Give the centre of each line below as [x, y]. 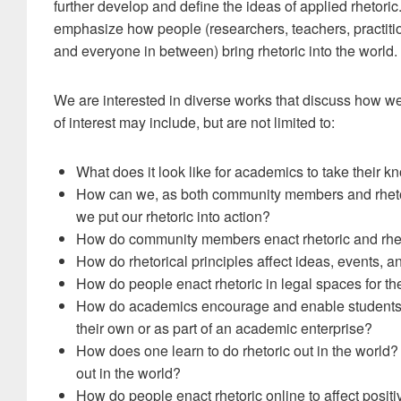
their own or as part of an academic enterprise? [224, 328]
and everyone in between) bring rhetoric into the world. [226, 51]
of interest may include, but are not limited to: [194, 122]
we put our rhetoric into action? [173, 216]
